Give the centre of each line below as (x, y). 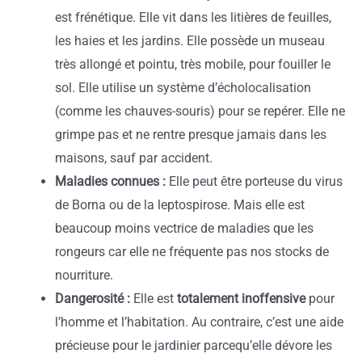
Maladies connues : (110, 182)
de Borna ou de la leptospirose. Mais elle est (180, 205)
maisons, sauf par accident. (134, 158)
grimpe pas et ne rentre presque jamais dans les (191, 135)
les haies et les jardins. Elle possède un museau (190, 41)
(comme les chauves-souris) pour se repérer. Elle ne (200, 112)
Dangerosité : (93, 299)
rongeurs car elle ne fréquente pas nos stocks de (192, 252)
